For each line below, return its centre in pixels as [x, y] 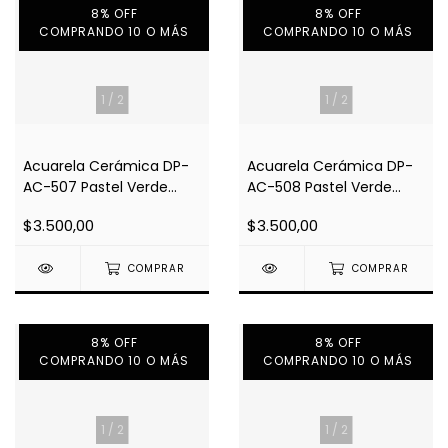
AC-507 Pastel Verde [95, 187]
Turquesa [280, 208]
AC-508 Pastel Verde [319, 187]
